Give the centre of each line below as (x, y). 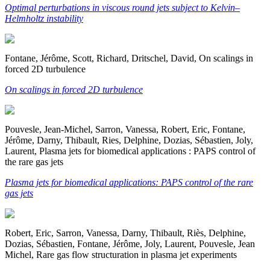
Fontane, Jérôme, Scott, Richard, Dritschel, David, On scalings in (129, 58)
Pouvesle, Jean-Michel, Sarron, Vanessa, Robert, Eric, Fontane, (125, 129)
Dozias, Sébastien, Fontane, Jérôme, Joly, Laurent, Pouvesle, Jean (130, 243)
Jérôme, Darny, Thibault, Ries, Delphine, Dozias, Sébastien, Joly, (129, 140)
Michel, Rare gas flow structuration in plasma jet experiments (121, 254)
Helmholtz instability (44, 18)
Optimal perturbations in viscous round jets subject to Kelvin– (122, 7)
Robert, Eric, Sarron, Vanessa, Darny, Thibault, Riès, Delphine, (125, 233)
